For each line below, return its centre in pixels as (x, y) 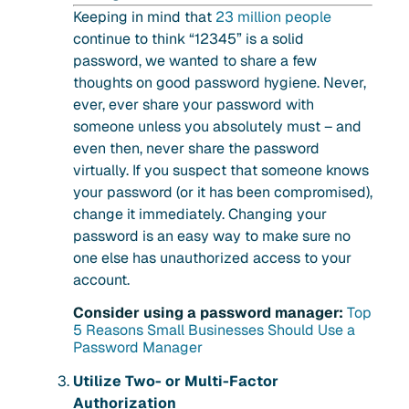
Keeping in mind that (144, 16)
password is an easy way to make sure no (212, 236)
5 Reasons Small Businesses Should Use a (214, 330)
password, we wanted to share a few (195, 60)
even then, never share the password (196, 148)
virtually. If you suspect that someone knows (221, 170)
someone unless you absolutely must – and (217, 126)
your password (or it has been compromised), (223, 192)
